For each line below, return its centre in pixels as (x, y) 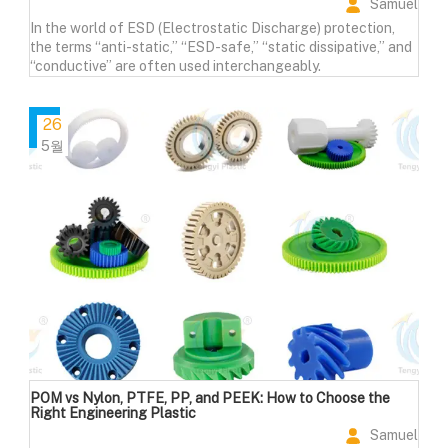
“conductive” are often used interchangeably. (175, 66)
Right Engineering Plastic (112, 413)
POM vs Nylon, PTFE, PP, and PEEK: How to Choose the (209, 398)
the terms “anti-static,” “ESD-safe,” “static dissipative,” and (220, 47)
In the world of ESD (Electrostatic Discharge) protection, (212, 28)
